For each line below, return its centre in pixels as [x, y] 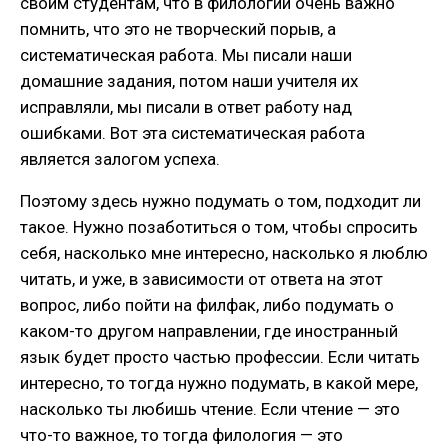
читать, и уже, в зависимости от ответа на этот [201, 279]
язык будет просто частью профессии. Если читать [220, 357]
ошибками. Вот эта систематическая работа [192, 133]
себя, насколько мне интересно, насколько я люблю [224, 253]
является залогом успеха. [120, 159]
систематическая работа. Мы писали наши [186, 55]
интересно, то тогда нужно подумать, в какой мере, [219, 383]
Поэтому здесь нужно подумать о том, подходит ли [220, 201]
